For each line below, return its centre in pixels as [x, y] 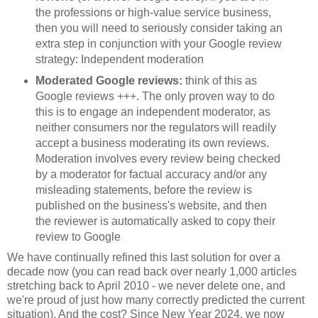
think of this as [221, 80]
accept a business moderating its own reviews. [152, 143]
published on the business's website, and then [151, 205]
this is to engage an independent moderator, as [153, 111]
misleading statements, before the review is [143, 190]
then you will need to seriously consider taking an [159, 28]
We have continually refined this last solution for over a [144, 257]
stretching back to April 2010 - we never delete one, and [146, 285]
